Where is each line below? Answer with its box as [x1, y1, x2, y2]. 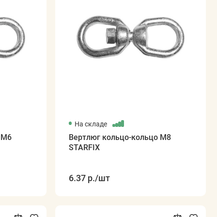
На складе [74, 120, 108, 128]
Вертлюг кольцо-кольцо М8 [68, 132, 171, 142]
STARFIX [68, 142, 100, 152]
